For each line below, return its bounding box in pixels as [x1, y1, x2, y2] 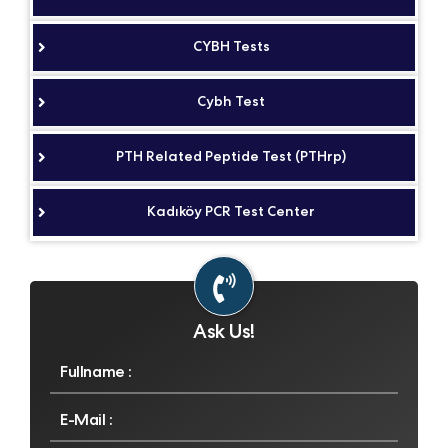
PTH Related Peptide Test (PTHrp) [116, 147, 346, 165]
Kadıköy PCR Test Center [147, 202, 315, 220]
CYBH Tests [192, 37, 270, 55]
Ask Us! [193, 318, 255, 344]
